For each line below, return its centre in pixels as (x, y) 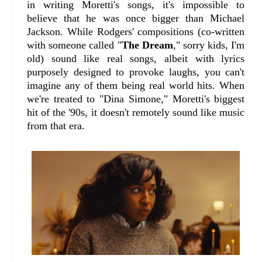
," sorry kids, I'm (209, 45)
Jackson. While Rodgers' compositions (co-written (136, 31)
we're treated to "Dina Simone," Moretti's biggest (136, 99)
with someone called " (74, 45)
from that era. (56, 125)
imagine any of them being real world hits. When (136, 85)
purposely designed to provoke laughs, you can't (136, 72)
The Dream (147, 45)
